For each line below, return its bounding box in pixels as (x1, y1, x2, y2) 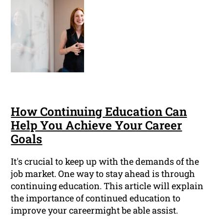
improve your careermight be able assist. (11, 204, 178, 216)
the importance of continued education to (11, 192, 181, 204)
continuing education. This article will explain (11, 179, 204, 192)
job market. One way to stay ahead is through (11, 167, 196, 179)
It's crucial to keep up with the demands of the (11, 155, 199, 167)
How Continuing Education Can (11, 103, 187, 119)
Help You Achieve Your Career (11, 117, 182, 133)
